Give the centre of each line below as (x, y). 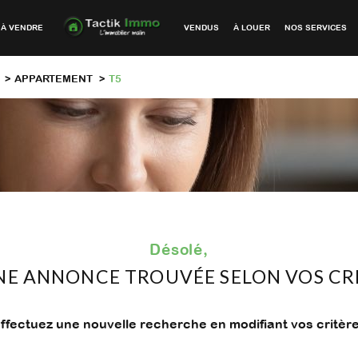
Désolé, (185, 250)
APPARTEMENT (53, 78)
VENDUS (201, 28)
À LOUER (251, 28)
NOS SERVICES (315, 28)
